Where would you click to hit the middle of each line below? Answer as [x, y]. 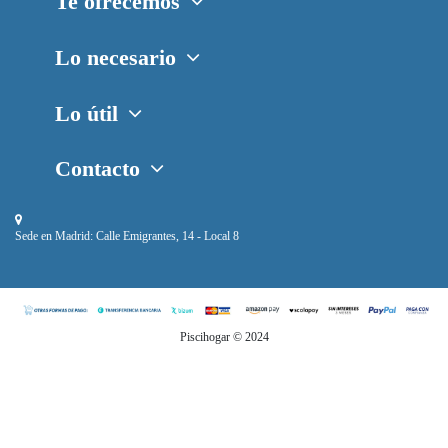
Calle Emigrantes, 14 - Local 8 [166, 236]
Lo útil [86, 113]
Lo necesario [115, 57]
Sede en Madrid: [54, 236]
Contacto [97, 169]
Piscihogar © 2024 [224, 337]
